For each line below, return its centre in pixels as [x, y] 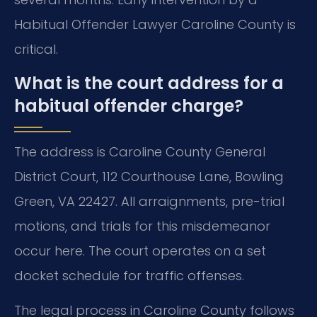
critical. [36, 50]
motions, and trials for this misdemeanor [142, 226]
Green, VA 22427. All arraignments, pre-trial [149, 201]
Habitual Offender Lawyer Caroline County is [155, 25]
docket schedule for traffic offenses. [129, 275]
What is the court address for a [149, 83]
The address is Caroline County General [140, 151]
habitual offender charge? [129, 105]
